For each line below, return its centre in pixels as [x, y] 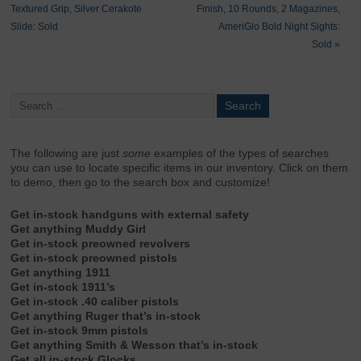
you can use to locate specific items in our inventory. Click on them [180, 168]
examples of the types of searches [240, 154]
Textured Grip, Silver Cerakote [77, 8]
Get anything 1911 [61, 273]
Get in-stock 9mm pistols [80, 331]
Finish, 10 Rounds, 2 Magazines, [268, 8]
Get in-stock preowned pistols [94, 259]
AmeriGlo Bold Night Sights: [279, 26]
